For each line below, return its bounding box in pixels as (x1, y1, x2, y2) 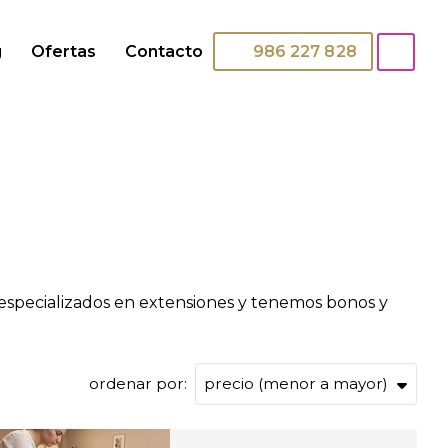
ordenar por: (88, 373, 187, 393)
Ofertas (31, 41, 97, 61)
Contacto (125, 41, 204, 61)
